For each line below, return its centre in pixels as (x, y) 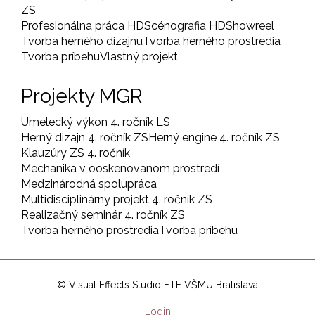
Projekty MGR (82, 96)
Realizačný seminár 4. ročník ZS (103, 215)
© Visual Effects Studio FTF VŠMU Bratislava (157, 285)
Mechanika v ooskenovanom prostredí (120, 168)
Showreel (250, 26)
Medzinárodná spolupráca (89, 184)
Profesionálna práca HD (83, 26)
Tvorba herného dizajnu (82, 41)
